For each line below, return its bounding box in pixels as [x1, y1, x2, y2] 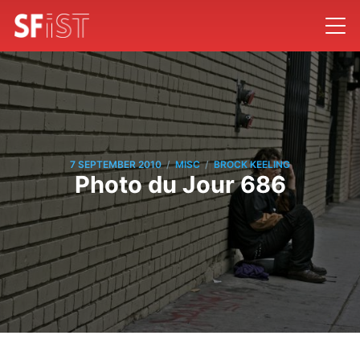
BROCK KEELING [214, 158, 290, 171]
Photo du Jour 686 [74, 170, 286, 198]
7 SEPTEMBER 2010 [70, 158, 162, 171]
